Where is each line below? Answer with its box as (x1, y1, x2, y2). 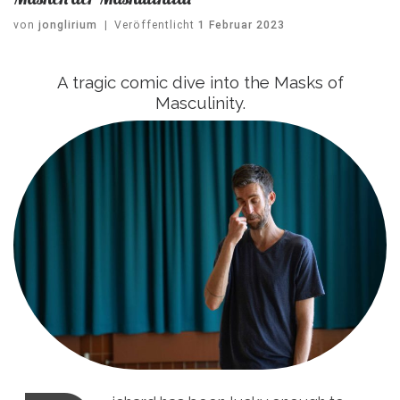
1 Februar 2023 (198, 19, 286, 32)
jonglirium (38, 19, 97, 32)
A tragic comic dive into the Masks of (56, 73, 344, 93)
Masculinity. (154, 94, 246, 113)
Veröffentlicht (114, 19, 199, 32)
